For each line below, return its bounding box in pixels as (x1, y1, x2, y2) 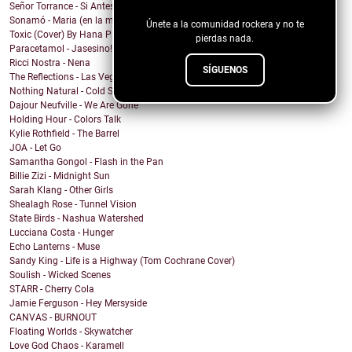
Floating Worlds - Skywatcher (9, 326, 133, 338)
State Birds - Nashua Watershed (9, 213, 144, 225)
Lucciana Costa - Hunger (9, 227, 114, 239)
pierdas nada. (196, 33, 254, 44)
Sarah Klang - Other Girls (9, 185, 113, 196)
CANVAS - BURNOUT (9, 312, 97, 324)
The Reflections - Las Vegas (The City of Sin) (9, 71, 195, 83)
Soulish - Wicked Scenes (9, 269, 111, 281)
